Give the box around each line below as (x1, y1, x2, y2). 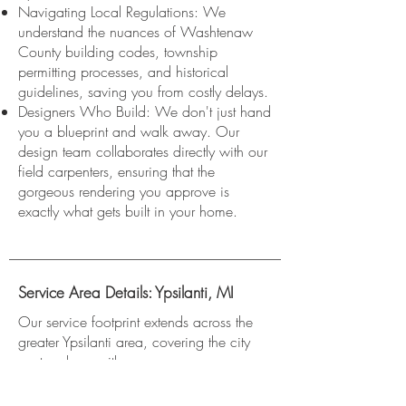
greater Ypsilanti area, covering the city (18, 332, 250, 352)
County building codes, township (18, 42, 217, 62)
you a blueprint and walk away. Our (18, 121, 239, 141)
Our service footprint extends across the (18, 312, 253, 332)
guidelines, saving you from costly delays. (18, 82, 268, 101)
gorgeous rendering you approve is (18, 181, 229, 201)
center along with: (18, 352, 126, 372)
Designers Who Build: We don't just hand (18, 101, 271, 121)
